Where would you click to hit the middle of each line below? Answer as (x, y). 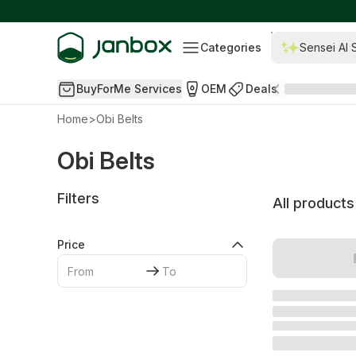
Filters (78, 198)
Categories (231, 47)
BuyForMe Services (129, 89)
